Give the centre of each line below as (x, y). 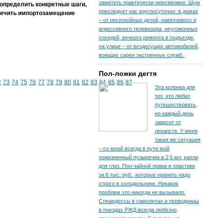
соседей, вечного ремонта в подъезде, (147, 37)
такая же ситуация (178, 140)
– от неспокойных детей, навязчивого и (147, 20)
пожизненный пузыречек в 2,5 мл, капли (148, 157)
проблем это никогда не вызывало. (142, 192)
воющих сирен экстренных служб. (142, 55)
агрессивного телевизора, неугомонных (148, 29)
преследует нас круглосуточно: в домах (148, 11)
